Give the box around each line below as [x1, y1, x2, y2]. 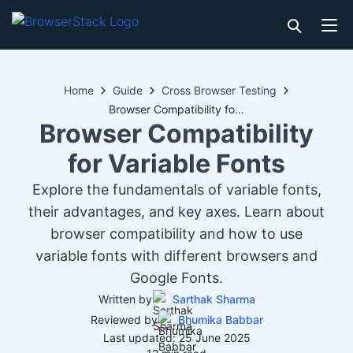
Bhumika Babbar [177, 313, 263, 326]
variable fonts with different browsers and [35, 247, 318, 264]
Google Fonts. [130, 269, 223, 286]
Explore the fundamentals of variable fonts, [32, 181, 321, 198]
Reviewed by [90, 313, 158, 326]
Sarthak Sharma [172, 292, 255, 306]
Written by [98, 292, 152, 306]
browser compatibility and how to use [50, 225, 303, 242]
